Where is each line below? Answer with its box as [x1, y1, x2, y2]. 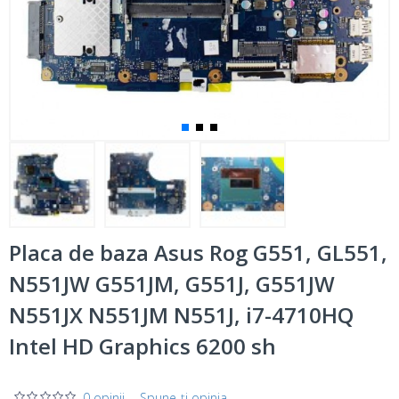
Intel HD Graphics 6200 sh [9, 331, 276, 361]
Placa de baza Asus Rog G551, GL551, [9, 238, 387, 267]
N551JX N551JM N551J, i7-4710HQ [9, 300, 354, 330]
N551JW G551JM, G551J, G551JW [9, 269, 335, 298]
